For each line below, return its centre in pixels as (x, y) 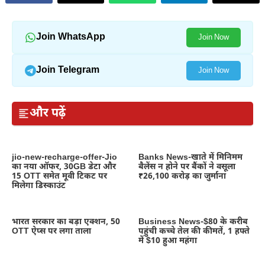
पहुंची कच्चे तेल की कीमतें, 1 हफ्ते (194, 231)
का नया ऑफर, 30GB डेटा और (64, 167)
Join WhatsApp (70, 37)
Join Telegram (67, 70)
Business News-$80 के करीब (193, 222)
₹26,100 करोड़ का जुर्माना (182, 176)
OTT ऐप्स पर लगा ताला (51, 231)
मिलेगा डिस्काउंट (39, 186)
